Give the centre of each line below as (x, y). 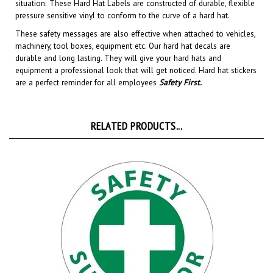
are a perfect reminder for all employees (86, 68)
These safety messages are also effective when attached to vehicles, (135, 19)
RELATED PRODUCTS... (136, 112)
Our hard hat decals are (190, 32)
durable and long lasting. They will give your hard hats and (118, 44)
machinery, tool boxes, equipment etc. (82, 32)
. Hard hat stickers (226, 56)
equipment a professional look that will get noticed (105, 56)
